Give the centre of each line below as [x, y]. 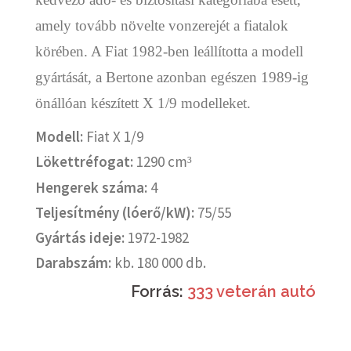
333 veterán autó [251, 291]
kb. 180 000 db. [159, 262]
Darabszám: [73, 262]
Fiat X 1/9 [115, 136]
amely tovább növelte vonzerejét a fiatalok [162, 25]
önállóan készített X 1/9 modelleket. [143, 103]
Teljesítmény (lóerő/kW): [116, 212]
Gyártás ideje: [80, 237]
